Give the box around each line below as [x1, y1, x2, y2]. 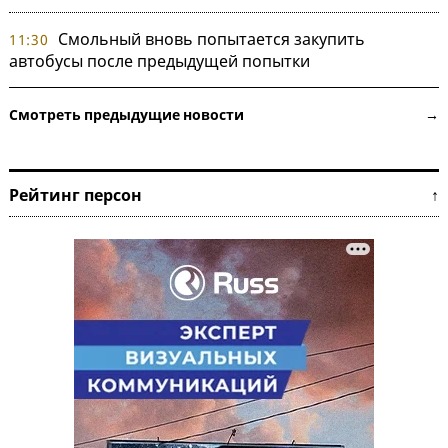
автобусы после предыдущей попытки [9, 49, 310, 72]
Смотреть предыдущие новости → [9, 104, 439, 124]
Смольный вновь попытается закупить [57, 27, 365, 50]
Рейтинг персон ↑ [9, 183, 439, 206]
